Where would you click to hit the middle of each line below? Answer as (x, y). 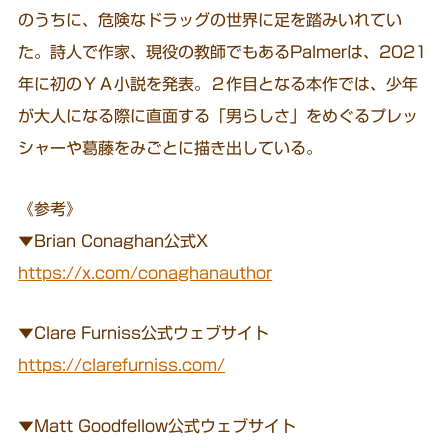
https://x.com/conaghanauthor (145, 272)
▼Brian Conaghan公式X (113, 240)
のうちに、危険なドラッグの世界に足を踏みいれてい (210, 19)
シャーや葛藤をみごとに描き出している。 (170, 147)
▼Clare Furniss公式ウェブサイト (144, 333)
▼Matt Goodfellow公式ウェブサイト (157, 426)
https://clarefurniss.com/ (122, 365)
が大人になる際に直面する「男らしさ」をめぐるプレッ (218, 115)
